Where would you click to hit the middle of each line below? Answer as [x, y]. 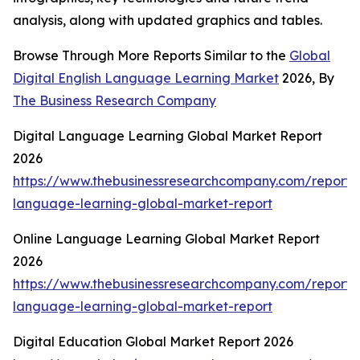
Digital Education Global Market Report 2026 [153, 342]
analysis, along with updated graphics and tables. [168, 20]
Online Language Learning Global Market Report [166, 239]
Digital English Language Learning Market [146, 78]
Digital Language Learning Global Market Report [168, 136]
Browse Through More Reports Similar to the [151, 56]
